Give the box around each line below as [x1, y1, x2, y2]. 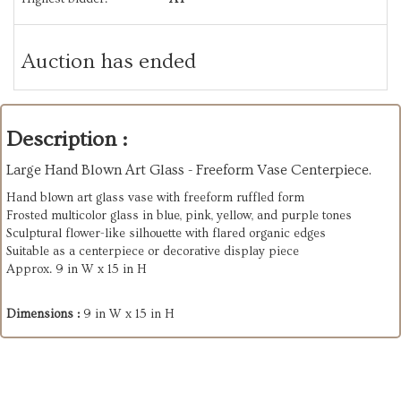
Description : [6, 126, 127, 151]
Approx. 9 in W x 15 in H [6, 261, 147, 277]
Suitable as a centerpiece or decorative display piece [6, 243, 299, 259]
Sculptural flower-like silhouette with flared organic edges [6, 226, 326, 241]
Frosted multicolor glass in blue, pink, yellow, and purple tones [6, 208, 352, 223]
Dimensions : [6, 306, 83, 321]
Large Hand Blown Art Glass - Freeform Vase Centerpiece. [6, 161, 371, 178]
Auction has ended [21, 48, 196, 73]
